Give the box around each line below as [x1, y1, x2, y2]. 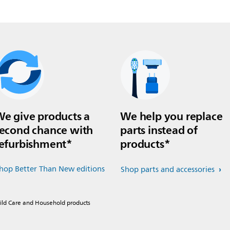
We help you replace [120, 106, 223, 126]
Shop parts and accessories [121, 163, 217, 176]
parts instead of [120, 120, 198, 140]
